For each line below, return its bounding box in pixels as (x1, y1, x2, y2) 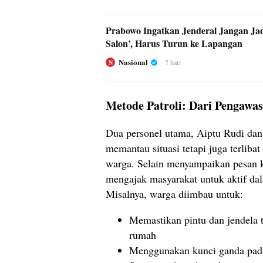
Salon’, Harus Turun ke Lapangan (106, 36, 242, 50)
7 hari (165, 58, 181, 67)
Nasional (119, 56, 148, 68)
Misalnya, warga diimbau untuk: (106, 187, 243, 201)
